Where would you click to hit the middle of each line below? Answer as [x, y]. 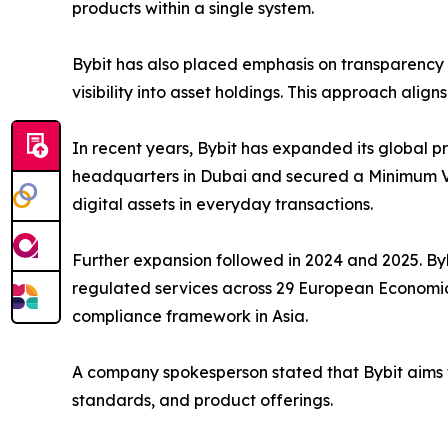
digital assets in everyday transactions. [222, 204]
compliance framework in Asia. [190, 316]
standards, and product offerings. [202, 400]
